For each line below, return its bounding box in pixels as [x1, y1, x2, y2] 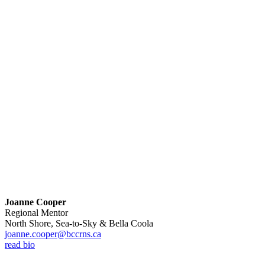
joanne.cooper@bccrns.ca [5, 228, 101, 239]
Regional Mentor [5, 207, 68, 218]
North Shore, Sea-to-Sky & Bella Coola [5, 218, 153, 228]
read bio [5, 239, 35, 250]
